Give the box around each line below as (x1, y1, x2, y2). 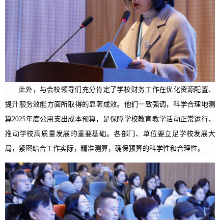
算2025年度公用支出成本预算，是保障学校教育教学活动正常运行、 (5, 115, 215, 123)
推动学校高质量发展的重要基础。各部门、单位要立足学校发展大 (5, 130, 215, 138)
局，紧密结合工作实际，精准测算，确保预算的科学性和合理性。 (5, 145, 204, 153)
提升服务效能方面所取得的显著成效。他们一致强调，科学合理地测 (5, 101, 215, 109)
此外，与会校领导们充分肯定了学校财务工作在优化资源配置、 (19, 86, 215, 94)
